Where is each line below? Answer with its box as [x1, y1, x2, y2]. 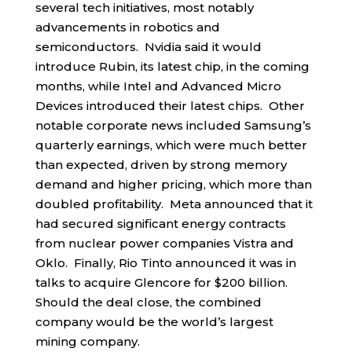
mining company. [35, 334, 140, 349]
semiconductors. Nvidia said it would [35, 39, 262, 54]
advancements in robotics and [35, 20, 220, 35]
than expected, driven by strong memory [35, 157, 287, 172]
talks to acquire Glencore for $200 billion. [35, 275, 288, 290]
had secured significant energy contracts [35, 216, 286, 231]
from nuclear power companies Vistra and [35, 236, 294, 251]
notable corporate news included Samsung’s [35, 118, 311, 133]
